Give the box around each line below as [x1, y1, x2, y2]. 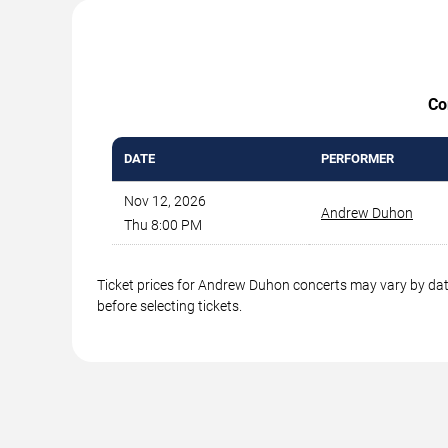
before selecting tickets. [97, 297, 242, 314]
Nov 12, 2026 [124, 192, 206, 209]
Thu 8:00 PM [124, 216, 202, 233]
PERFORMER [321, 150, 394, 166]
